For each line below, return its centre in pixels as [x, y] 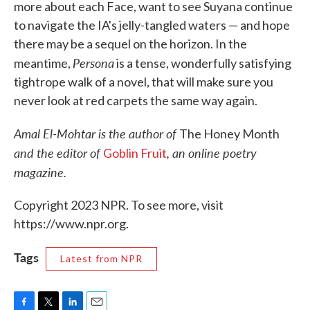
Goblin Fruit [135, 153]
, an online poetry [212, 153]
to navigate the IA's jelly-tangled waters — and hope [152, 25]
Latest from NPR [101, 258]
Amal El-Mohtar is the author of [97, 133]
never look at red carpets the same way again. [136, 100]
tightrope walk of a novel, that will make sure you [144, 82]
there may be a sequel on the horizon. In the [130, 44]
